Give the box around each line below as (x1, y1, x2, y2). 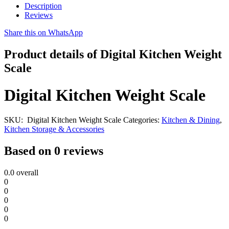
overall (14, 168, 38, 177)
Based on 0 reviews (4, 144, 103, 158)
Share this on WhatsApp (4, 28, 83, 37)
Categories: (123, 116, 162, 125)
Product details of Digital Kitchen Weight (4, 47, 222, 61)
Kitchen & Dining (162, 116, 220, 125)
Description (25, 1, 62, 10)
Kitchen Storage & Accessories (4, 125, 104, 134)
